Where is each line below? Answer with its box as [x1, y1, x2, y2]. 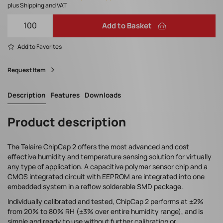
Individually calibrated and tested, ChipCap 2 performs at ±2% [7, 197, 204, 207]
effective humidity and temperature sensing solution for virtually [7, 152, 212, 162]
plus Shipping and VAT [7, 1, 67, 10]
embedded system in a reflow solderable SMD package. [7, 182, 183, 192]
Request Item [7, 66, 46, 75]
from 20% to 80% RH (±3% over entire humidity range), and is [7, 207, 203, 217]
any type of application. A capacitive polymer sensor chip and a [7, 162, 208, 172]
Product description [7, 113, 126, 130]
